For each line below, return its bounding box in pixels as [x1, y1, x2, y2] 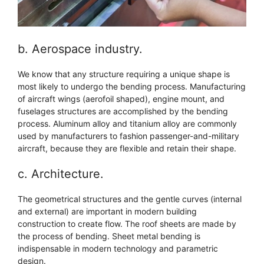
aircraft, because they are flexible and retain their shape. [18, 143, 236, 153]
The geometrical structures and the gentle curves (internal [18, 193, 242, 204]
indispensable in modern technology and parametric [18, 243, 218, 253]
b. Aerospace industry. [18, 41, 143, 56]
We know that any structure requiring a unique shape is [18, 68, 230, 79]
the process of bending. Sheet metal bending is [18, 230, 200, 241]
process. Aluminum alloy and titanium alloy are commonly [18, 118, 237, 128]
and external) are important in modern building [18, 206, 197, 216]
